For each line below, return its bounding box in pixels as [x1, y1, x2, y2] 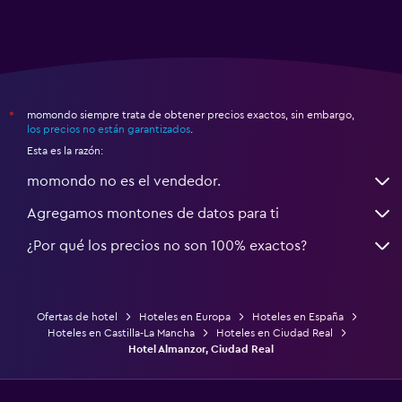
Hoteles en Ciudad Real [216, 327, 333, 338]
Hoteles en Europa [139, 310, 231, 322]
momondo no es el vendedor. [27, 173, 221, 188]
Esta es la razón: [27, 144, 103, 156]
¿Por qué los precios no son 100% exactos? [27, 238, 307, 253]
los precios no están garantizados [27, 123, 190, 135]
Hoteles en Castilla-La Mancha [48, 327, 195, 338]
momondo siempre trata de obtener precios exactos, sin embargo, [27, 109, 354, 120]
